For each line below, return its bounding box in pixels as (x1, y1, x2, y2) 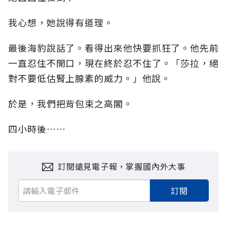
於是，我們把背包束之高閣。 (8, 97, 133, 110)
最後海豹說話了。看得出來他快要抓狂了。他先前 (8, 41, 219, 55)
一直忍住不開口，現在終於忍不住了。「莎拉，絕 (8, 56, 219, 70)
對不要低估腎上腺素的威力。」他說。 (8, 71, 171, 85)
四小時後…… (8, 122, 66, 136)
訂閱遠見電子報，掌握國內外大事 (58, 160, 185, 173)
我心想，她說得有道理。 (8, 16, 113, 29)
